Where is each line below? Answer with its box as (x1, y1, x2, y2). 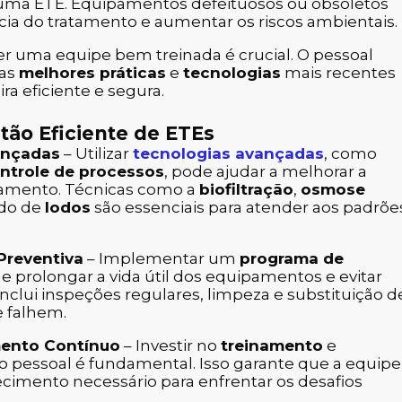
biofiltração (199, 180, 293, 199)
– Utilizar (60, 144, 133, 163)
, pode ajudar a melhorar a (164, 162, 367, 181)
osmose (301, 180, 365, 199)
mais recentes (281, 63, 396, 82)
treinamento (221, 336, 323, 355)
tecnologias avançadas (133, 144, 324, 163)
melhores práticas (19, 63, 166, 82)
